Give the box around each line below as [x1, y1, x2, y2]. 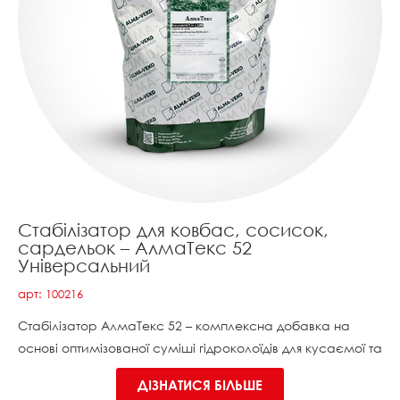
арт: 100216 [18, 287, 83, 301]
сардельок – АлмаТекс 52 [18, 237, 252, 258]
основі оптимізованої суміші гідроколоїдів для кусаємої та [18, 340, 382, 355]
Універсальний [18, 254, 150, 276]
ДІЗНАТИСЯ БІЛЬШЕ [137, 377, 262, 393]
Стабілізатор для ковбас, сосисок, [18, 219, 329, 240]
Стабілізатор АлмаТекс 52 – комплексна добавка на [18, 318, 350, 333]
